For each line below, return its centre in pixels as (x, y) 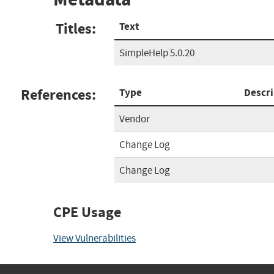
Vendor (135, 119)
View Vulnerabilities (94, 238)
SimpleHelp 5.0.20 (157, 53)
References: (58, 94)
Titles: (76, 28)
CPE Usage (87, 212)
